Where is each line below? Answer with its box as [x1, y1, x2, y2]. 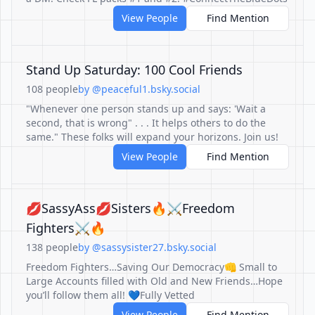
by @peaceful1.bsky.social [78, 82, 200, 96]
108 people [26, 82, 78, 96]
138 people [26, 240, 78, 254]
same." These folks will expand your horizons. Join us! [26, 130, 278, 143]
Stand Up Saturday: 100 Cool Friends [26, 61, 243, 78]
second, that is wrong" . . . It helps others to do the [26, 116, 266, 129]
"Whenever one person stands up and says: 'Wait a [26, 102, 266, 115]
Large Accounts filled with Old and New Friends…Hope [26, 274, 283, 288]
